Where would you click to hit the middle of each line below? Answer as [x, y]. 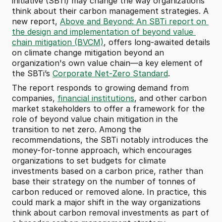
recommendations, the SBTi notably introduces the [110, 140]
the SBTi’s [32, 73]
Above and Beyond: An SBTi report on [133, 21]
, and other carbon [170, 98]
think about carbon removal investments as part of [111, 213]
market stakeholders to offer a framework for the [108, 109]
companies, [35, 98]
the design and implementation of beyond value [103, 32]
